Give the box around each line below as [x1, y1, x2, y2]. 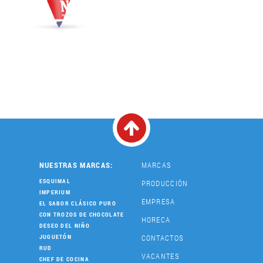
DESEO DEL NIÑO [39, 222, 90, 230]
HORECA [141, 214, 171, 225]
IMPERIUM [39, 188, 71, 197]
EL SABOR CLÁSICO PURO [39, 200, 116, 208]
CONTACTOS [141, 232, 184, 244]
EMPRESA [141, 196, 176, 207]
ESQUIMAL [39, 177, 71, 186]
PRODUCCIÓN [141, 178, 188, 189]
